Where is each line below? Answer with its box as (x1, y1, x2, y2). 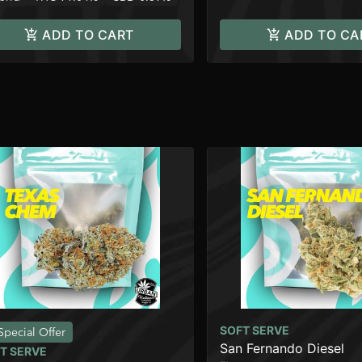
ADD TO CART (42, 27, 134, 43)
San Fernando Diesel (220, 340, 344, 356)
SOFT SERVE (220, 323, 289, 337)
